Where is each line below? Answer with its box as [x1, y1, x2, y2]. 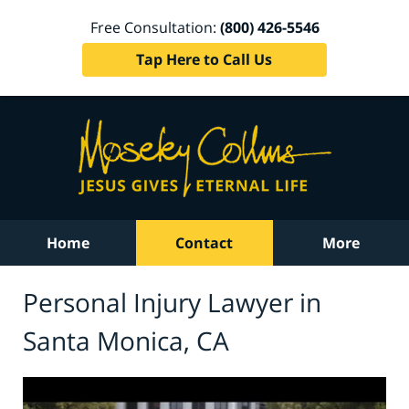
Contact [175, 233, 234, 253]
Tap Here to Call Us [136, 48, 273, 69]
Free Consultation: [89, 16, 220, 37]
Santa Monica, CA [23, 322, 229, 358]
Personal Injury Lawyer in [23, 284, 321, 320]
